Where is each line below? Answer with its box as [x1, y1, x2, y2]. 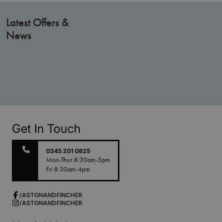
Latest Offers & [6, 16, 68, 30]
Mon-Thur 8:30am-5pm [46, 155, 110, 164]
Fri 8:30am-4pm [46, 165, 90, 173]
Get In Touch [12, 121, 81, 136]
